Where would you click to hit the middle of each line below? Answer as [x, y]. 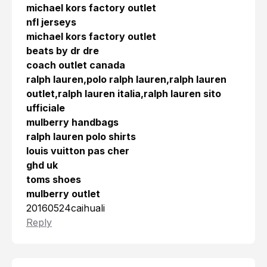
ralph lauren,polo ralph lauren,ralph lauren [126, 80]
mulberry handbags [72, 122]
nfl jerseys [51, 22]
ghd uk [42, 165]
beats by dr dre [63, 51]
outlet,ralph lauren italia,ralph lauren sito [124, 94]
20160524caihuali [66, 208]
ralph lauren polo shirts [81, 137]
